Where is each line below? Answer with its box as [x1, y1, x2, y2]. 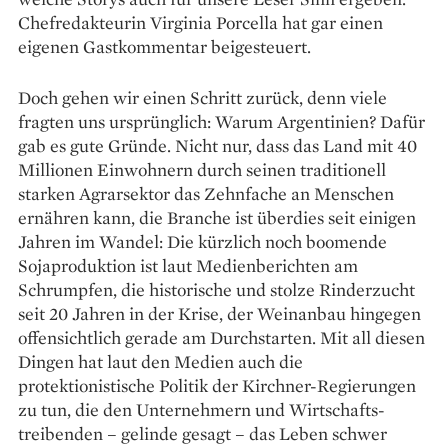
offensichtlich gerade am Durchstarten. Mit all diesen [18, 325, 425, 349]
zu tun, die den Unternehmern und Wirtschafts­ [18, 397, 385, 421]
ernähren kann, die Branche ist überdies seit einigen [18, 205, 416, 229]
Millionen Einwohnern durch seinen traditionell [18, 157, 386, 181]
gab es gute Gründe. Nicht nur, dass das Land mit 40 [18, 133, 417, 157]
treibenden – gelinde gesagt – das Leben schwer [18, 421, 387, 445]
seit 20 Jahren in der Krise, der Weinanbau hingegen [18, 301, 421, 325]
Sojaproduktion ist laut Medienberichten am [18, 253, 358, 277]
